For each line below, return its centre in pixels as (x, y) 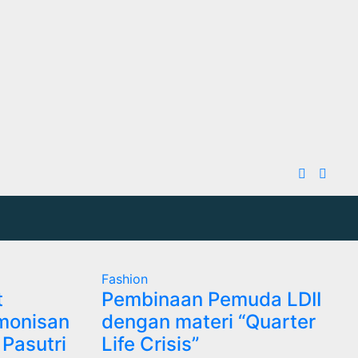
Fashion (125, 278)
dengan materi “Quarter (209, 321)
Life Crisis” (150, 344)
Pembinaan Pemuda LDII (211, 299)
